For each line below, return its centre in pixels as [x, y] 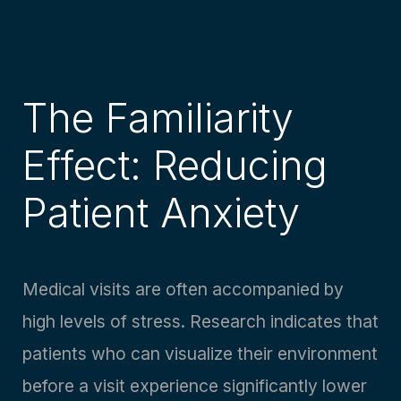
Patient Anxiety [161, 213]
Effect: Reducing [175, 166]
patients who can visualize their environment [200, 354]
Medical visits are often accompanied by [183, 290]
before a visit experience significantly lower [195, 386]
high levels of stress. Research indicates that [200, 322]
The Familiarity [158, 119]
